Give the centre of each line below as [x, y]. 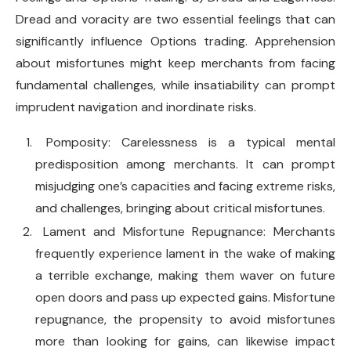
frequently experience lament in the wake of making [185, 253]
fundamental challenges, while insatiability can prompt [175, 85]
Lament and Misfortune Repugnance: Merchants [185, 232]
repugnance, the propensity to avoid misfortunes [185, 319]
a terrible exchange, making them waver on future [185, 275]
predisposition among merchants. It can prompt [185, 164]
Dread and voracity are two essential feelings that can [175, 19]
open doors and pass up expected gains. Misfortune [185, 297]
